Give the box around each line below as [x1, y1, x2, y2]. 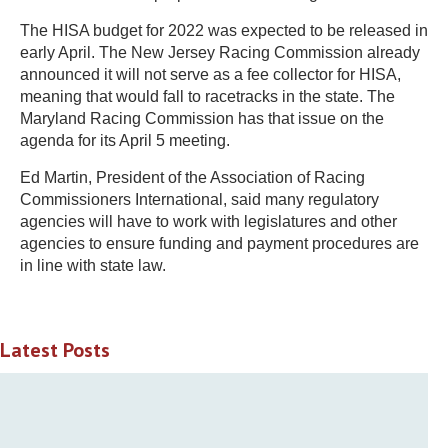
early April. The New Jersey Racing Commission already [20, 44, 420, 62]
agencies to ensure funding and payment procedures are [20, 235, 419, 253]
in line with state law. [20, 257, 166, 275]
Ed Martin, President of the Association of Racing [20, 169, 365, 187]
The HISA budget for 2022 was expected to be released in [20, 22, 428, 40]
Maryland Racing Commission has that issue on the [20, 110, 384, 128]
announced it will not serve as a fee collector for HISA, [20, 66, 401, 84]
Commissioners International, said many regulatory [20, 191, 379, 209]
